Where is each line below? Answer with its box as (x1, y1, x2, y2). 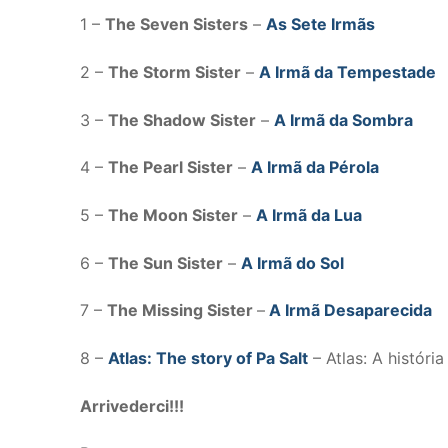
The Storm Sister (108, 62, 241, 83)
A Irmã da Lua (256, 204, 362, 225)
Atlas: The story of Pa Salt (108, 347, 308, 368)
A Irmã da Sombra (274, 109, 413, 130)
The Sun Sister (108, 252, 223, 273)
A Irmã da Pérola (251, 157, 379, 178)
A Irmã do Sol (241, 252, 344, 273)
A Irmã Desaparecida (269, 300, 432, 321)
